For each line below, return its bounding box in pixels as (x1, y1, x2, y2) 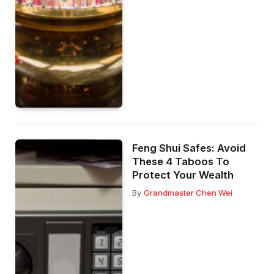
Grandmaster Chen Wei (144, 188, 233, 198)
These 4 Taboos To (132, 155, 230, 168)
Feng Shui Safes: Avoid (132, 142, 246, 155)
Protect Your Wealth (132, 169, 234, 182)
